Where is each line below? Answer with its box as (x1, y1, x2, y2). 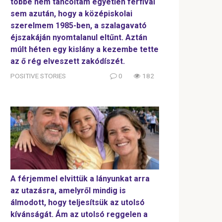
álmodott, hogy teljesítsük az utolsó (10, 198, 145, 208)
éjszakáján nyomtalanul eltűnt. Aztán (10, 32, 147, 42)
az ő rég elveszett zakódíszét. (10, 56, 125, 66)
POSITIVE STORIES (10, 71, 66, 80)
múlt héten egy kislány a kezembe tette (10, 44, 159, 54)
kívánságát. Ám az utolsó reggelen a (10, 210, 148, 220)
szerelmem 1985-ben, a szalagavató (10, 20, 147, 30)
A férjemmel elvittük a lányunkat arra (10, 174, 150, 184)
